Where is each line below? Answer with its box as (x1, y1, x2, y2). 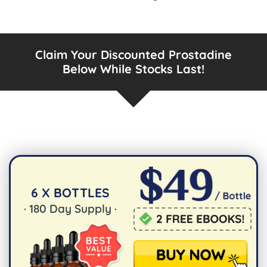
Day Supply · (46, 201, 117, 216)
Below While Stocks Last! (63, 61, 204, 76)
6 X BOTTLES (30, 184, 110, 200)
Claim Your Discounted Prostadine (35, 46, 232, 62)
